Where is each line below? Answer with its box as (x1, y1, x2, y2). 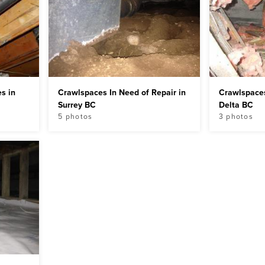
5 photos (58, 111, 93, 122)
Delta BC (218, 98, 253, 111)
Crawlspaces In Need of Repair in (58, 86, 186, 99)
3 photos (218, 111, 253, 122)
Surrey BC (58, 98, 96, 111)
